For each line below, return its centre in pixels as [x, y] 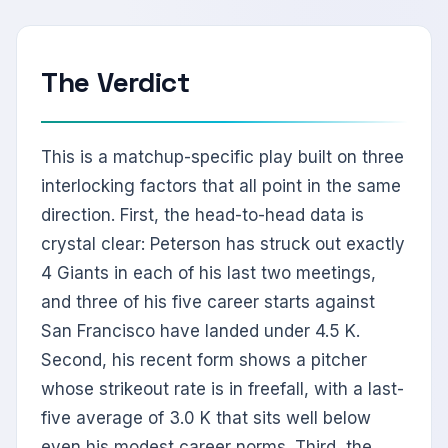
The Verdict [115, 82]
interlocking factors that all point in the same [221, 186]
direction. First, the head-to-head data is [202, 215]
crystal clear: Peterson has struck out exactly [223, 244]
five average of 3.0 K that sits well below [206, 418]
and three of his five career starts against [208, 302]
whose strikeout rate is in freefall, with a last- [222, 389]
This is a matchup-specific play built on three [222, 157]
